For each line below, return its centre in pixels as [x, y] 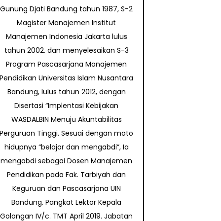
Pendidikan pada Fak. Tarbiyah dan [67, 175]
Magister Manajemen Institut [67, 23]
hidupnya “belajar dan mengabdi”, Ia [66, 147]
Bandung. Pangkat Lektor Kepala [67, 203]
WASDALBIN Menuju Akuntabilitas [66, 120]
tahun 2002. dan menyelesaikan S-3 [66, 51]
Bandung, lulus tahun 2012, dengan [66, 92]
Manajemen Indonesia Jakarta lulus [66, 37]
